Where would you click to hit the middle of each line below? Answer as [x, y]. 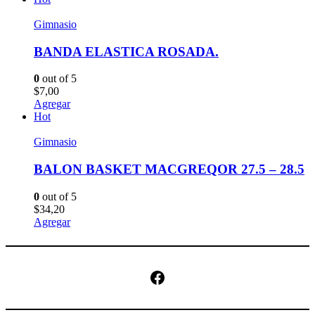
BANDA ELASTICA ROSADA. [126, 51]
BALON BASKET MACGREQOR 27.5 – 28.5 [169, 169]
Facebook [153, 277]
